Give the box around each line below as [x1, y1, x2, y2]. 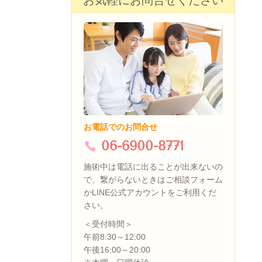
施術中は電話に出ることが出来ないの [84, 162, 223, 172]
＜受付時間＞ [84, 219, 133, 229]
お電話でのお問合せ [84, 122, 157, 132]
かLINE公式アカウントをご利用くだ [84, 188, 216, 198]
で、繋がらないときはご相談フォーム [84, 175, 223, 185]
